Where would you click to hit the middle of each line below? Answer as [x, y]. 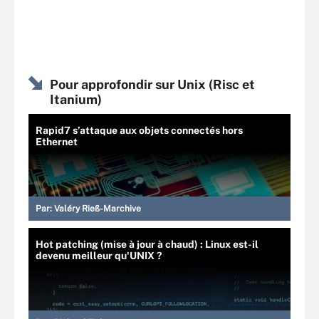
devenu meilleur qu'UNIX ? [99, 256]
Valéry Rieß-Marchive [98, 209]
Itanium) [76, 99]
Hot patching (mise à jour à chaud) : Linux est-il [147, 244]
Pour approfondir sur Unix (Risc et [152, 84]
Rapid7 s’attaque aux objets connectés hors [139, 130]
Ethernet [57, 142]
